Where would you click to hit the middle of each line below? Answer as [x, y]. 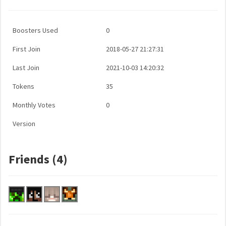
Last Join [26, 68]
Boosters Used [35, 30]
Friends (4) [38, 159]
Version [24, 124]
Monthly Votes [34, 105]
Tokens [23, 86]
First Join [26, 49]
